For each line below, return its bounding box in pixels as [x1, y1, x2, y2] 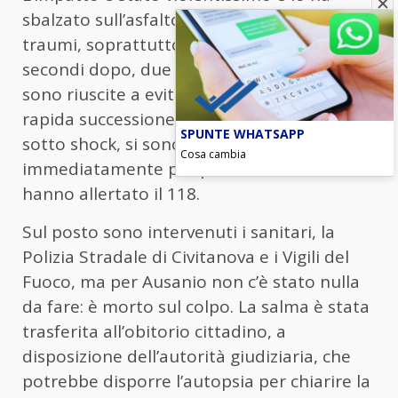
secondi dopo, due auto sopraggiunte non [22, 58, 363, 82]
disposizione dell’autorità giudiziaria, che [22, 345, 351, 369]
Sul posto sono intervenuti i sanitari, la [22, 220, 335, 244]
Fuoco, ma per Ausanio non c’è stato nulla [22, 270, 360, 294]
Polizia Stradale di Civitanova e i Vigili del [22, 245, 349, 269]
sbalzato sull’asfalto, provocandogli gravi [22, 8, 349, 32]
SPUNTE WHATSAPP [179, 125, 305, 143]
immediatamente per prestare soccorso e [22, 157, 359, 181]
